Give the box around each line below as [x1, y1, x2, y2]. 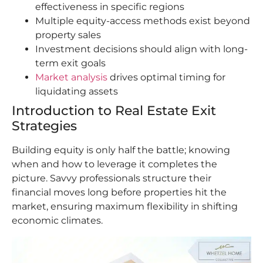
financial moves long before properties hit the [12, 187, 227, 198]
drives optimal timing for [107, 72, 225, 83]
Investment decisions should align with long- [35, 43, 248, 55]
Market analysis [35, 72, 107, 83]
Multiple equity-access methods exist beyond [35, 15, 250, 27]
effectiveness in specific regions [35, 1, 184, 13]
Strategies [12, 118, 77, 134]
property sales [35, 29, 101, 41]
